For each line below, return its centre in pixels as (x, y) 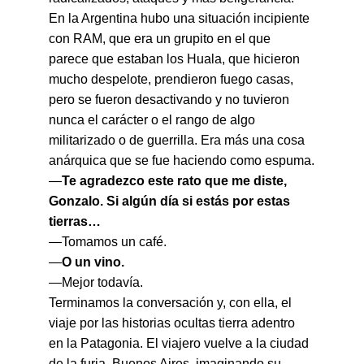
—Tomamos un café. (108, 242)
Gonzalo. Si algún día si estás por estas (171, 201)
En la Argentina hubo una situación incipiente (181, 18)
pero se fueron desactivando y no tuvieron (171, 100)
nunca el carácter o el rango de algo (154, 120)
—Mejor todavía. (96, 282)
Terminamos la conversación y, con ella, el (172, 303)
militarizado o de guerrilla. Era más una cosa (178, 140)
